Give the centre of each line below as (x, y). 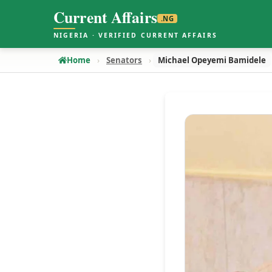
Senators (124, 60)
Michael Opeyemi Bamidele (212, 60)
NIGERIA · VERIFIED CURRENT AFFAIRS (135, 35)
